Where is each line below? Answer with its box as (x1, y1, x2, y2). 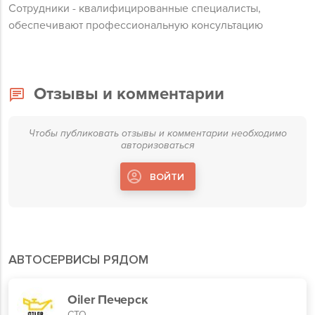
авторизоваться (120, 139, 195, 151)
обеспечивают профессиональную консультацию (8, 18, 263, 32)
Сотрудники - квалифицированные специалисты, (8, 1, 261, 15)
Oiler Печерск (67, 292, 148, 307)
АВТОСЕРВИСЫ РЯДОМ (8, 252, 148, 267)
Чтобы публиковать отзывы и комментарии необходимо (28, 127, 287, 139)
